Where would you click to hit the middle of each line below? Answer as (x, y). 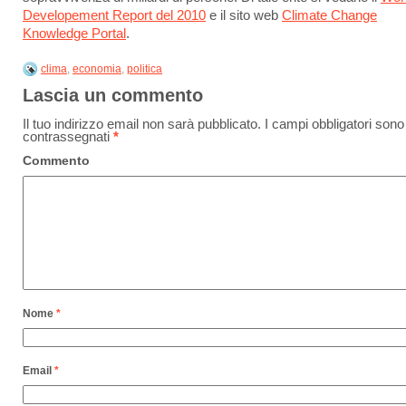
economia (97, 69)
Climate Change (329, 15)
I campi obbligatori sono (333, 124)
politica (145, 69)
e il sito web (244, 15)
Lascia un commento (113, 95)
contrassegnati (68, 137)
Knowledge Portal (74, 34)
